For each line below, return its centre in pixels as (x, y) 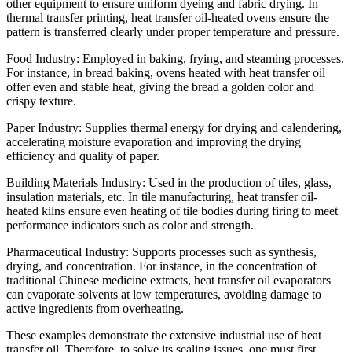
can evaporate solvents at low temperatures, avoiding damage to (164, 294)
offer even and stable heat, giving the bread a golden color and (160, 87)
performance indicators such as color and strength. (130, 225)
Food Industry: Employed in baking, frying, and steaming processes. (175, 59)
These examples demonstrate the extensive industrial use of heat (164, 335)
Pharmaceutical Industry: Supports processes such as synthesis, (161, 252)
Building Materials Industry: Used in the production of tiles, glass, (169, 183)
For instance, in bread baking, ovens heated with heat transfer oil (166, 73)
